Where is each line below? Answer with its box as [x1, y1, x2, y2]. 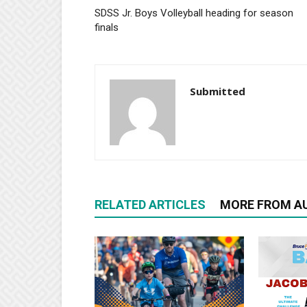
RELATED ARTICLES [95, 197, 206, 212]
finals [95, 21, 119, 34]
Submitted [190, 84, 245, 99]
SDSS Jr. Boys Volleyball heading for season [95, 7, 293, 20]
